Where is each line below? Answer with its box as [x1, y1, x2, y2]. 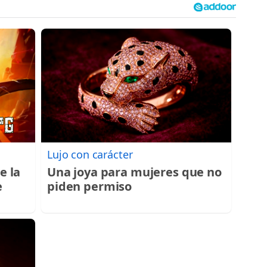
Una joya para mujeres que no [47, 164, 222, 181]
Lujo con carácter [47, 147, 133, 162]
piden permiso [47, 178, 132, 195]
